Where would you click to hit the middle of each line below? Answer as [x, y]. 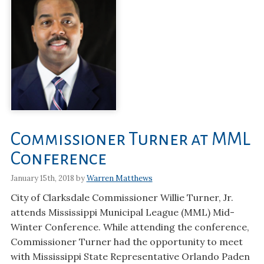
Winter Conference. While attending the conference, [130, 227]
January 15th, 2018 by [48, 178]
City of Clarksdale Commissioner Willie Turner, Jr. [122, 197]
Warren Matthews [119, 178]
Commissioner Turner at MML [130, 140]
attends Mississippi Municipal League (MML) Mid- [122, 212]
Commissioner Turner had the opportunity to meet [126, 241]
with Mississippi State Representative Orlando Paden [130, 256]
